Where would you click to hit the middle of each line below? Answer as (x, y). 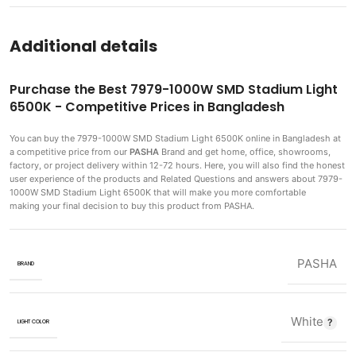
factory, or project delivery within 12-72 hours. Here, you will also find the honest (177, 166)
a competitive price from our (70, 152)
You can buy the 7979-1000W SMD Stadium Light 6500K (128, 139)
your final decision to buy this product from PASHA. (147, 206)
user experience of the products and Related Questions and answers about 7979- (176, 179)
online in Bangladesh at (293, 139)
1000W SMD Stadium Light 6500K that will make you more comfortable (158, 193)
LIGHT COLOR (33, 321)
